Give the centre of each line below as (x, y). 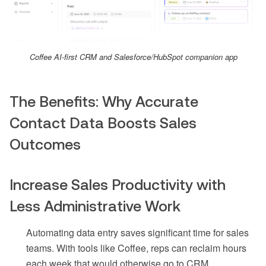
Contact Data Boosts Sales (103, 123)
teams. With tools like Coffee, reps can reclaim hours (136, 248)
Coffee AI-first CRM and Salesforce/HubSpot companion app (133, 57)
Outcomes (45, 145)
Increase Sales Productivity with (118, 185)
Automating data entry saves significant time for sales (137, 233)
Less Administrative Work (95, 206)
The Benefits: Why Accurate (104, 102)
